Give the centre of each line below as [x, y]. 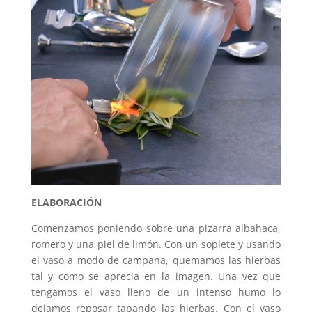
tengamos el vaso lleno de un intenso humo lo [156, 292]
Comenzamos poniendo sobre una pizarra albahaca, [156, 228]
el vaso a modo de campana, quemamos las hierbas [156, 260]
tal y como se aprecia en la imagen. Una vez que [156, 276]
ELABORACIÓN [66, 203]
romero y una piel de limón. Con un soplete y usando [156, 244]
